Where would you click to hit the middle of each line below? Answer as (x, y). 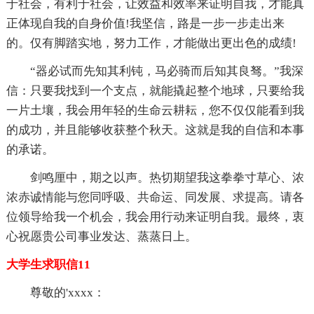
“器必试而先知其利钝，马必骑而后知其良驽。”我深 (166, 71)
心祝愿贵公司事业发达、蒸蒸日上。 (101, 236)
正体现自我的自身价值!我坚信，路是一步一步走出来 (145, 23)
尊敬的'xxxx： (67, 292)
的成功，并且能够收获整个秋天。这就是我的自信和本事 (155, 130)
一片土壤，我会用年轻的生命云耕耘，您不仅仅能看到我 (155, 110)
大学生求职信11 (48, 264)
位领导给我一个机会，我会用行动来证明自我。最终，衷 (155, 217)
